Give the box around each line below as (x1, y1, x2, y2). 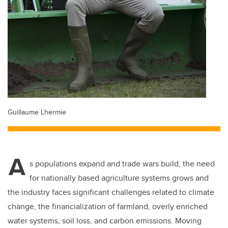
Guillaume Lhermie (8, 106, 66, 118)
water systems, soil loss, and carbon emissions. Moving (8, 215, 202, 227)
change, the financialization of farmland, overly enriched (8, 201, 208, 213)
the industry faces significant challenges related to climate (8, 186, 214, 198)
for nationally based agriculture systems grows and (30, 172, 209, 184)
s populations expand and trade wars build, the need (30, 158, 215, 170)
